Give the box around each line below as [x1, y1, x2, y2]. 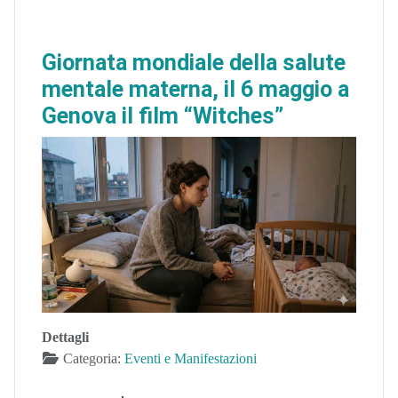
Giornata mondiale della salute [42, 50, 346, 76]
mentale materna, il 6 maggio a [42, 76, 349, 103]
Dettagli [42, 330, 89, 346]
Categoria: [60, 351, 124, 367]
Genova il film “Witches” [42, 103, 283, 130]
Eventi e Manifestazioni [124, 351, 257, 367]
